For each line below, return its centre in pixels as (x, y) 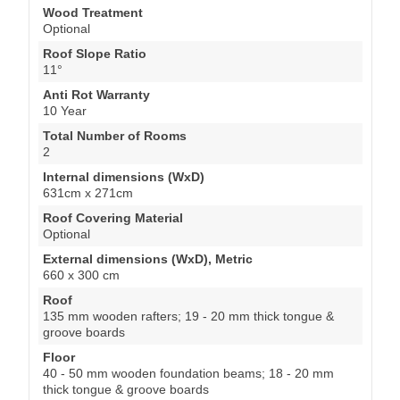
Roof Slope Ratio (95, 53)
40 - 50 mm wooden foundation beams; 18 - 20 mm (188, 373)
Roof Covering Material (113, 217)
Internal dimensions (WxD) (124, 176)
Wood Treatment (93, 12)
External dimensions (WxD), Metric (148, 258)
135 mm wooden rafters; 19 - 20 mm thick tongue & (188, 316)
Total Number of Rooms (115, 135)
